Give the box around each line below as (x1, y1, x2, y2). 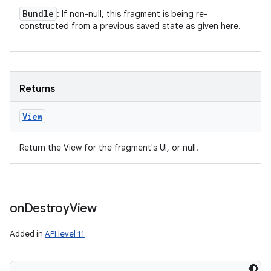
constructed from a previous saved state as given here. (19, 21, 241, 31)
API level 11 (45, 229, 85, 239)
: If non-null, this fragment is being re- (57, 8, 207, 19)
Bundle (22, 8, 54, 19)
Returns (19, 83, 55, 95)
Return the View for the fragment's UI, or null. (19, 142, 198, 153)
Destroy (24, 201, 70, 216)
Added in (10, 229, 45, 239)
